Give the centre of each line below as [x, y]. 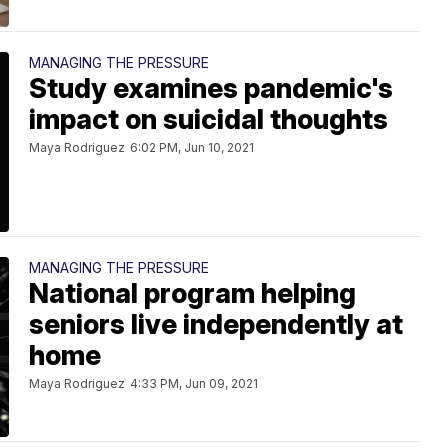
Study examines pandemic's [211, 88]
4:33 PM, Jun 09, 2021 [194, 383]
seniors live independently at [216, 324]
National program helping [192, 293]
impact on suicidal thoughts [208, 119]
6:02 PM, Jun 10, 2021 [192, 147]
